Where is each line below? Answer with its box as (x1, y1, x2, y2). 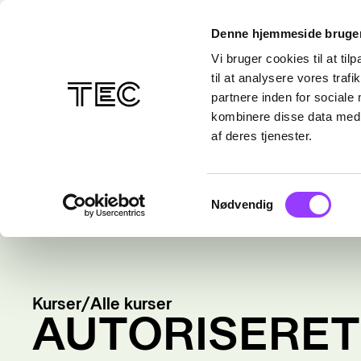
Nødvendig (211, 197, 274, 211)
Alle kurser (90, 293, 172, 313)
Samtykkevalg (210, 187, 288, 201)
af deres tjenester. (211, 129, 313, 143)
